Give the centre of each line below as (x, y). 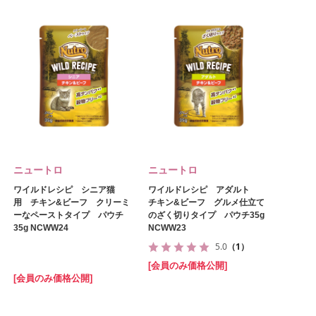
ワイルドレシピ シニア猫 (64, 190)
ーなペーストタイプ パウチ (68, 215)
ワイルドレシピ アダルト (203, 190)
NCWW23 (167, 228)
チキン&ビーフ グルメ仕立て (206, 202)
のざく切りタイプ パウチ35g (206, 215)
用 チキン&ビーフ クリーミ (72, 202)
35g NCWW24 (41, 228)
